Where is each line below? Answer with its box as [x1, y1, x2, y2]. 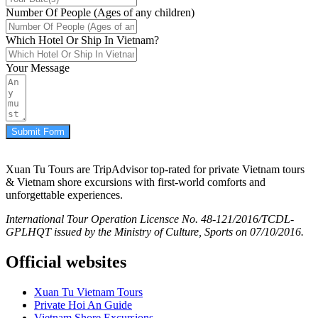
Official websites [6, 252, 126, 271]
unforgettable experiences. [6, 189, 123, 202]
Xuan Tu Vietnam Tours [34, 285, 143, 298]
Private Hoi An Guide [34, 298, 132, 311]
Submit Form [11, 126, 65, 138]
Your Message [6, 62, 70, 75]
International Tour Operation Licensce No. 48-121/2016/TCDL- [6, 213, 294, 226]
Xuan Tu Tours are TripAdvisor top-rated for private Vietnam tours [6, 163, 305, 176]
